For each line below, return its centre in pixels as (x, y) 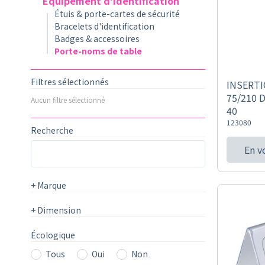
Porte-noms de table (98, 51)
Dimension (58, 210)
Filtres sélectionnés (70, 82)
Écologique (53, 235)
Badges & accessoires (97, 38)
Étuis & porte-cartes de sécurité (117, 14)
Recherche (52, 130)
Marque (51, 185)
